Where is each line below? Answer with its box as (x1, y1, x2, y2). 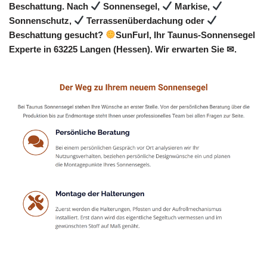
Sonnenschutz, (9, 15, 74, 26)
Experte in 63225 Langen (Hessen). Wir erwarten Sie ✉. (9, 44, 237, 54)
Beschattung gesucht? (9, 29, 105, 40)
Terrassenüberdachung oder (84, 15, 207, 26)
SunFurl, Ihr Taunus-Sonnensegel (116, 29, 256, 40)
